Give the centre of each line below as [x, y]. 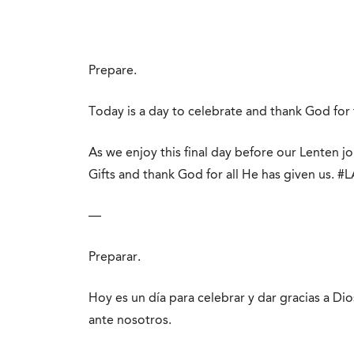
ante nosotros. [130, 321]
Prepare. [113, 71]
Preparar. [115, 258]
